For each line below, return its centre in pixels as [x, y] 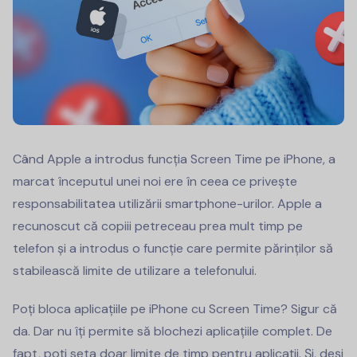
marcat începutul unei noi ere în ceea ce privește [155, 181]
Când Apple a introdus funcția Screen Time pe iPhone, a [174, 159]
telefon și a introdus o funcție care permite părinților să [173, 248]
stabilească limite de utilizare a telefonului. [135, 270]
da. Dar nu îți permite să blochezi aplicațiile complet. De [173, 331]
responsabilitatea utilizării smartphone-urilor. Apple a [167, 203]
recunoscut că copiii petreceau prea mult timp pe [158, 226]
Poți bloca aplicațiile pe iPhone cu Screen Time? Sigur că [175, 308]
